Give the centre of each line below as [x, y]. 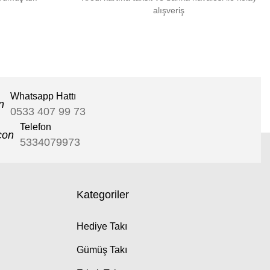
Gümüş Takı [102, 250]
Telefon [36, 127]
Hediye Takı [102, 226]
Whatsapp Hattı [43, 96]
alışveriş [169, 10]
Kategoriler [103, 195]
